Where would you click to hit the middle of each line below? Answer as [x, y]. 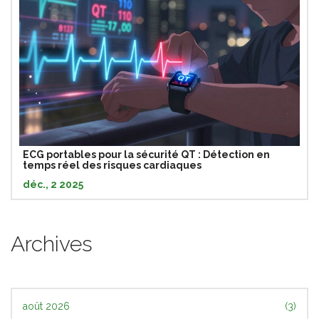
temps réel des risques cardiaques [112, 165]
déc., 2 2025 [53, 184]
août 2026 [46, 306]
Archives [52, 244]
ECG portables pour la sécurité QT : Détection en [146, 154]
